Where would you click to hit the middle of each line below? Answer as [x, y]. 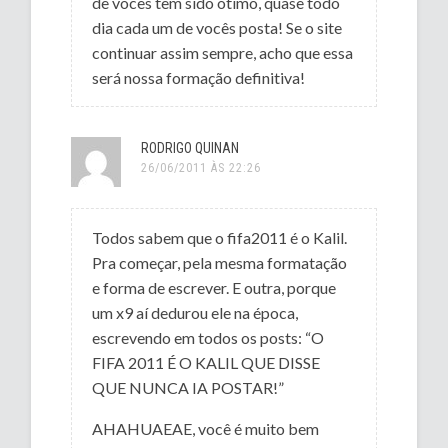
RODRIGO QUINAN [190, 147]
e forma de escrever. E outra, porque [214, 287]
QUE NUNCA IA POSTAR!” [188, 387]
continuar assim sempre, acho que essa [223, 52]
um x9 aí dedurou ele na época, [195, 312]
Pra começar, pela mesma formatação [220, 262]
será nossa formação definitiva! [199, 77]
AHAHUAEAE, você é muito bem [206, 428]
